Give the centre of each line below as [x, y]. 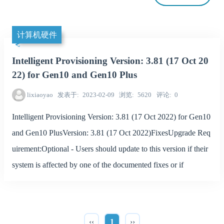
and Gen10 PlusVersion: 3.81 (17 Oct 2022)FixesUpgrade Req [111, 132]
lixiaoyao [40, 95]
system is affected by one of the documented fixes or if [98, 164]
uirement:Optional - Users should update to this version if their [110, 148]
